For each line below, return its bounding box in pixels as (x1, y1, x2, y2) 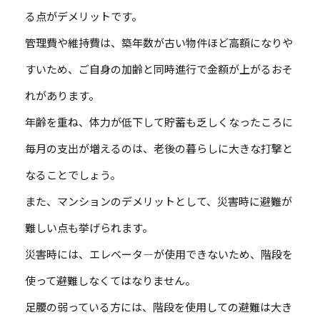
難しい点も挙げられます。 (25, 220, 153, 236)
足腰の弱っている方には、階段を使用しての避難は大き (25, 299, 292, 315)
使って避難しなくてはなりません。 (25, 273, 196, 289)
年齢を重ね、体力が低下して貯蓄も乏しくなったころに (25, 114, 293, 130)
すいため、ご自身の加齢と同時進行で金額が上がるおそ (25, 61, 293, 77)
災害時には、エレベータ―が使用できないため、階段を (25, 246, 293, 262)
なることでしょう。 (25, 167, 121, 183)
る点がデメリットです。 (25, 9, 142, 24)
